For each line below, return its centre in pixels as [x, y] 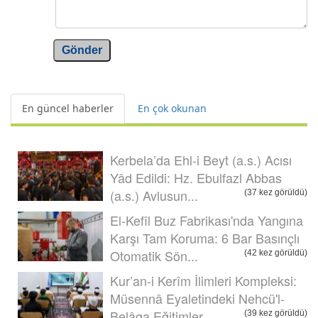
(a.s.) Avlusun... [154, 195]
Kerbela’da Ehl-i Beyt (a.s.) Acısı [201, 159]
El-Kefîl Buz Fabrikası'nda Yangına [207, 220]
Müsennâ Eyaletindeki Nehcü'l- [197, 298]
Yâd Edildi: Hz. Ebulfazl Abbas [196, 177]
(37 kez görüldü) [276, 192]
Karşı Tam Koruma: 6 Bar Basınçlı [205, 237]
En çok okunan [172, 108]
